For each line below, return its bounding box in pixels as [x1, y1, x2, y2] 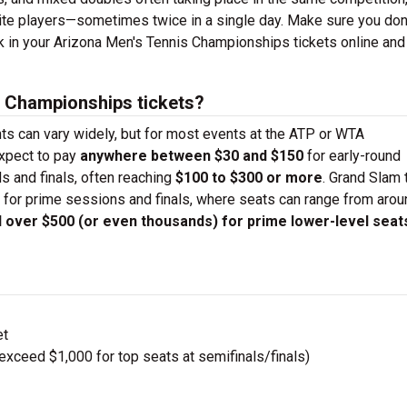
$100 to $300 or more [175, 169, 323, 186]
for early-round [303, 147, 401, 164]
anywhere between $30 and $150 [80, 147, 303, 164]
